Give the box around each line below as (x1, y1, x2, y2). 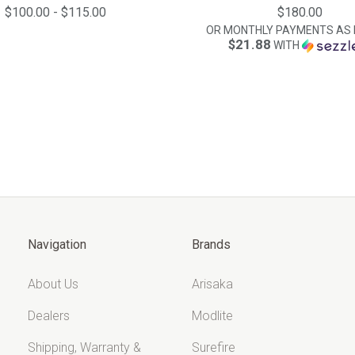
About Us (28, 277, 79, 292)
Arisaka (192, 277, 233, 292)
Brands (192, 236, 231, 252)
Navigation (28, 236, 87, 252)
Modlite (192, 308, 233, 323)
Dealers (28, 308, 71, 323)
